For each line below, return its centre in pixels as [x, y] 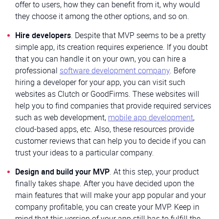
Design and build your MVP [62, 171]
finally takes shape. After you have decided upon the [105, 183]
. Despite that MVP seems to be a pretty [138, 35]
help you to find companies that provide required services [113, 105]
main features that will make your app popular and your [110, 195]
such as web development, [62, 117]
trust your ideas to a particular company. [85, 152]
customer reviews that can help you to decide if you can [110, 141]
